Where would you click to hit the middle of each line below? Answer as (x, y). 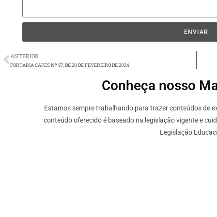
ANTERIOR (24, 56)
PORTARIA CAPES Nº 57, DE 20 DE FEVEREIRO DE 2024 (70, 65)
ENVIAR (196, 32)
